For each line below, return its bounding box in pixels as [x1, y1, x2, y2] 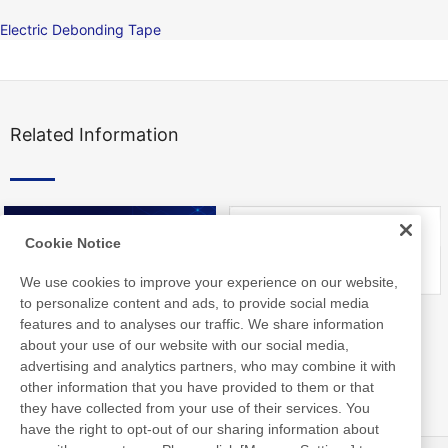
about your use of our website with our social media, [20, 336, 349, 353]
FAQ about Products [269, 315, 402, 333]
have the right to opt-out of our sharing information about [20, 420, 379, 437]
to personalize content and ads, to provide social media [20, 294, 369, 311]
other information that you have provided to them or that [20, 378, 374, 395]
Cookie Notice [25, 234, 121, 251]
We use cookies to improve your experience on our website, [20, 273, 398, 290]
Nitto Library [69, 314, 152, 332]
